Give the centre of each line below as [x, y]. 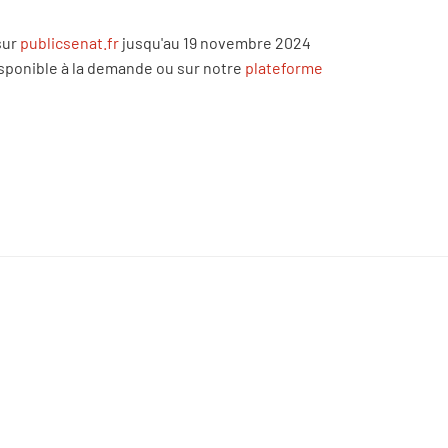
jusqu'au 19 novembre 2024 [215, 43]
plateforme [284, 68]
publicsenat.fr [69, 43]
